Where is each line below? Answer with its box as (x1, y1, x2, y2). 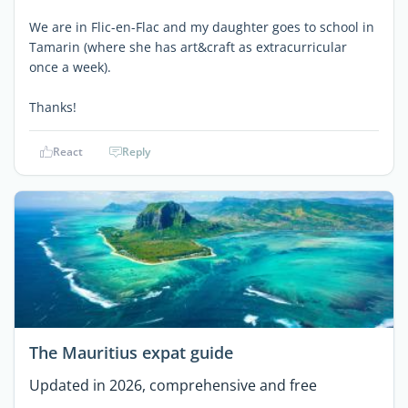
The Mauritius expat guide (29, 342, 233, 364)
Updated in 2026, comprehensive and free (29, 375, 317, 396)
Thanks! (29, 98, 76, 116)
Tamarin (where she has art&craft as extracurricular (29, 38, 347, 56)
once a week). (29, 58, 111, 76)
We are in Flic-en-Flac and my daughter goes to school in (29, 18, 374, 36)
